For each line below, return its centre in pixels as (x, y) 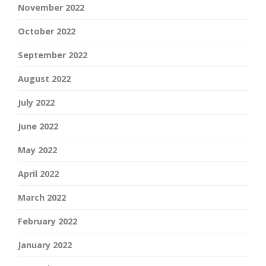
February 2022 (47, 221)
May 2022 (37, 150)
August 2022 (44, 79)
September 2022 (53, 55)
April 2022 (38, 174)
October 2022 (47, 31)
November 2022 (51, 8)
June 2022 (38, 126)
